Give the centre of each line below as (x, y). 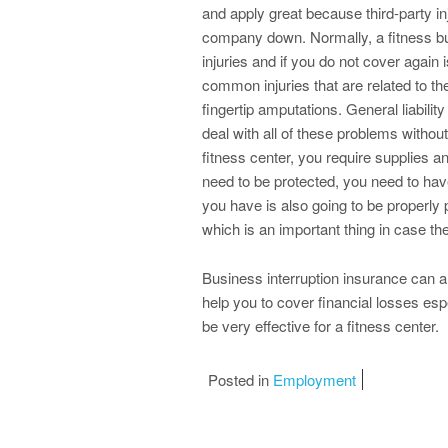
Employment (314, 379)
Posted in (240, 379)
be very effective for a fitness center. (320, 325)
